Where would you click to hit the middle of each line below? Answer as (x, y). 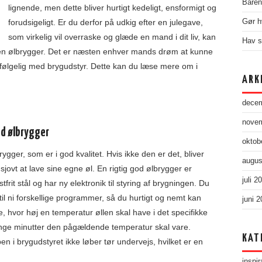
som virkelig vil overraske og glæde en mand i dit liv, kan (112, 37)
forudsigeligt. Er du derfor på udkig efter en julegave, (106, 22)
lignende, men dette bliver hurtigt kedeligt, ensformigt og (112, 8)
